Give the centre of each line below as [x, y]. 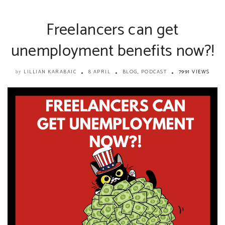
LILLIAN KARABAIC [50, 72]
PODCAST [154, 72]
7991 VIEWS [194, 72]
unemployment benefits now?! [113, 51]
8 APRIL [99, 72]
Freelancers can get [113, 30]
